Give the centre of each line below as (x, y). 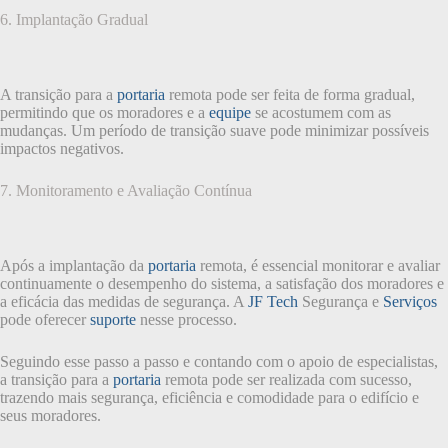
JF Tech (273, 301)
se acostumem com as (321, 112)
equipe (230, 112)
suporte (113, 319)
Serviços (410, 301)
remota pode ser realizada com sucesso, (286, 379)
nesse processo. (186, 319)
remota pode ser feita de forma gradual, (290, 94)
